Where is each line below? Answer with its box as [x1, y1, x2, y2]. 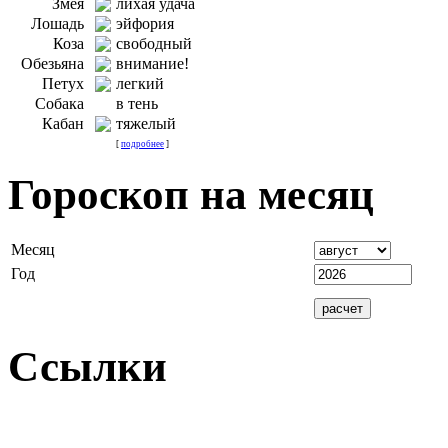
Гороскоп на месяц [8, 170, 374, 218]
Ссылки [8, 343, 167, 391]
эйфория [116, 14, 174, 32]
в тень [116, 94, 158, 112]
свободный [116, 34, 192, 52]
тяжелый [116, 114, 176, 132]
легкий [116, 74, 164, 92]
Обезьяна [21, 54, 84, 72]
